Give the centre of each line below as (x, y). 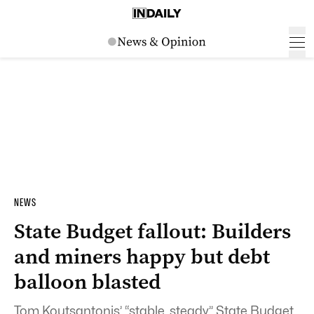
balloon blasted (87, 282)
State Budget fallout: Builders (152, 231)
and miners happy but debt (142, 257)
